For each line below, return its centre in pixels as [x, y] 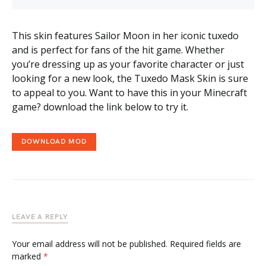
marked [28, 256]
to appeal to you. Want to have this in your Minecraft [129, 93]
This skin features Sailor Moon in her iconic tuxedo [125, 36]
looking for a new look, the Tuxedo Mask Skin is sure [130, 78]
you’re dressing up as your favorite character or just [128, 64]
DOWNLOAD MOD [54, 142]
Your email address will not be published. [90, 244]
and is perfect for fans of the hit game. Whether [118, 50]
